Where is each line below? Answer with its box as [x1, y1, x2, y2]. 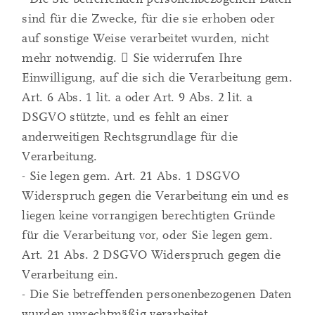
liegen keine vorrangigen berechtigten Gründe [22, 208, 276, 224]
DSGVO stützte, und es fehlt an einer [22, 110, 229, 125]
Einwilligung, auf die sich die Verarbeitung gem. [22, 70, 293, 86]
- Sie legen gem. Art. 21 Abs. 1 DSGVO [22, 169, 240, 184]
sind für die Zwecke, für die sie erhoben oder [22, 11, 276, 27]
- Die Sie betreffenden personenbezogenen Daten [22, 287, 292, 302]
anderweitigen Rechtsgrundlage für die [22, 129, 238, 145]
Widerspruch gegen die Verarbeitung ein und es [22, 188, 290, 204]
